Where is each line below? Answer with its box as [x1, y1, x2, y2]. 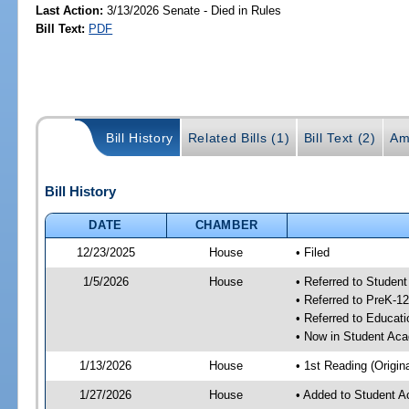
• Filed [295, 245, 330, 259]
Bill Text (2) [303, 131, 376, 146]
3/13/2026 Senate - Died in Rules [103, 3, 282, 17]
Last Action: [36, 3, 104, 17]
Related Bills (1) [187, 131, 290, 146]
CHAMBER [194, 217, 259, 232]
